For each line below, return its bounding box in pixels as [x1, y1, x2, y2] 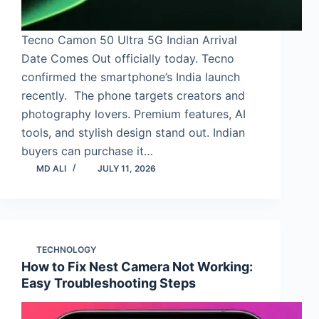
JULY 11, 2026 [98, 162, 156, 174]
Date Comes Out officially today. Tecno [21, 51, 234, 66]
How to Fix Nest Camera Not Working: [21, 258, 253, 274]
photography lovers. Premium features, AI [21, 106, 246, 121]
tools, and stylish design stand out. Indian [21, 125, 245, 140]
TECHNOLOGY [36, 244, 96, 255]
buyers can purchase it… [21, 143, 153, 158]
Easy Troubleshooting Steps [21, 275, 196, 291]
